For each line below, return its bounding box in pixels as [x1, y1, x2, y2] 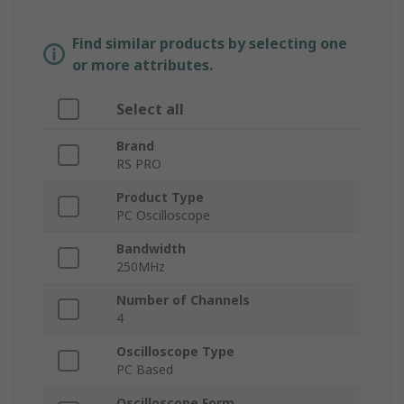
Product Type [116, 188, 204, 207]
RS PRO [116, 155, 161, 173]
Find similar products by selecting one [72, 33, 347, 54]
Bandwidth [116, 240, 186, 258]
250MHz [116, 258, 165, 276]
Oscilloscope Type [116, 343, 234, 361]
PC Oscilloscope [116, 207, 210, 225]
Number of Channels [116, 291, 250, 309]
